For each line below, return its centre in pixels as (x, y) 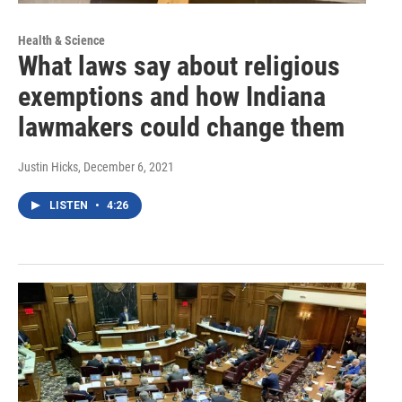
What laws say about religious (179, 66)
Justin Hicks (48, 167)
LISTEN (70, 206)
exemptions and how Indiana (172, 97)
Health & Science (61, 41)
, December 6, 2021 (126, 167)
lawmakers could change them (181, 127)
